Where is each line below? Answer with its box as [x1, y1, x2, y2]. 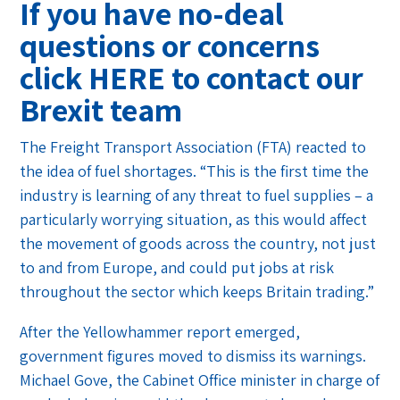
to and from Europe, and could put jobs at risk [20, 256, 335, 278]
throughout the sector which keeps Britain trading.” [20, 280, 375, 302]
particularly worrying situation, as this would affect [20, 208, 368, 229]
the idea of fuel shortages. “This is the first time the [20, 160, 370, 181]
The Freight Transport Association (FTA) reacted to [20, 136, 367, 157]
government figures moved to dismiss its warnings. [20, 345, 367, 366]
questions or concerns [20, 23, 321, 66]
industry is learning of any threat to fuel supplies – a [20, 184, 374, 205]
